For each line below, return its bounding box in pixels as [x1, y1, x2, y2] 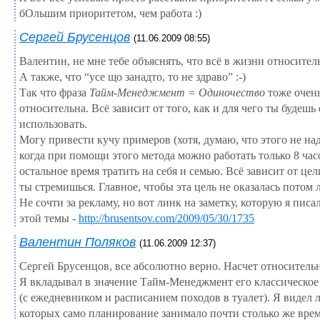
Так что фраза [19, 86, 89, 99]
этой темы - [19, 211, 79, 224]
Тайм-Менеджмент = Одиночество [89, 86, 265, 99]
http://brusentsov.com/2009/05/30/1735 [79, 211, 254, 224]
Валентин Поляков [19, 234, 136, 249]
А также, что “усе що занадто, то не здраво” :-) [19, 70, 246, 83]
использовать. [19, 117, 87, 130]
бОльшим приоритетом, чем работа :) [19, 6, 201, 19]
